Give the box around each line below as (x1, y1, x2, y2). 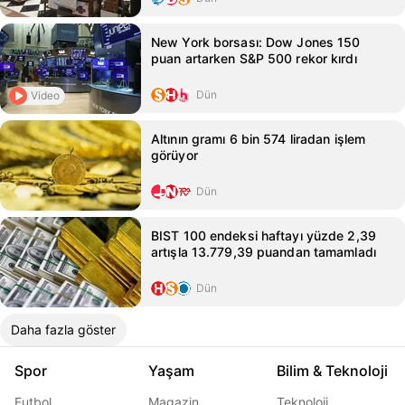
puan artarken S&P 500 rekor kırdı (151, 51, 357, 66)
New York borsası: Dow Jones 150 (151, 34, 361, 50)
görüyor (151, 147, 198, 163)
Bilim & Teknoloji (277, 362, 388, 380)
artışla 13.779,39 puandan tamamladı (151, 244, 376, 259)
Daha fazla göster (11, 322, 116, 337)
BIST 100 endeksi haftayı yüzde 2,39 (151, 228, 376, 243)
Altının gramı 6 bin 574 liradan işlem (151, 131, 366, 146)
